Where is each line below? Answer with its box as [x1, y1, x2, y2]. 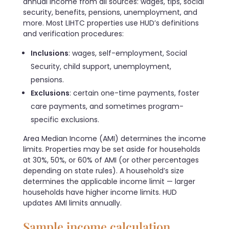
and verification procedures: [23, 29, 124, 39]
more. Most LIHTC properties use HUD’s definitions [23, 18, 199, 29]
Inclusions [31, 48, 69, 59]
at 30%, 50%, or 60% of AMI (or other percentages [23, 155, 199, 166]
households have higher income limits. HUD [23, 187, 177, 198]
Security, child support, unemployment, [31, 61, 172, 72]
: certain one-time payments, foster [70, 88, 200, 99]
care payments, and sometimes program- [31, 101, 184, 112]
